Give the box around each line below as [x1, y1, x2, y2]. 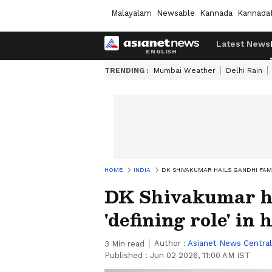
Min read [109, 239, 144, 248]
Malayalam [111, 8, 152, 18]
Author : [154, 239, 188, 248]
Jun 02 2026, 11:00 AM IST [150, 251, 250, 260]
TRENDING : [104, 66, 149, 75]
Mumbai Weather [154, 66, 216, 75]
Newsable [157, 8, 195, 18]
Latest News [216, 39, 270, 49]
